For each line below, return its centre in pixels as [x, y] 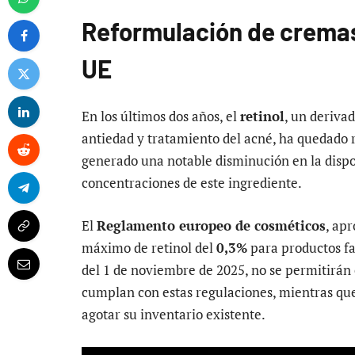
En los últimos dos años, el [161, 116]
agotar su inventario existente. [174, 315]
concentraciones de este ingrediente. [192, 183]
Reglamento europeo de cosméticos [211, 226]
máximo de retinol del [149, 248]
